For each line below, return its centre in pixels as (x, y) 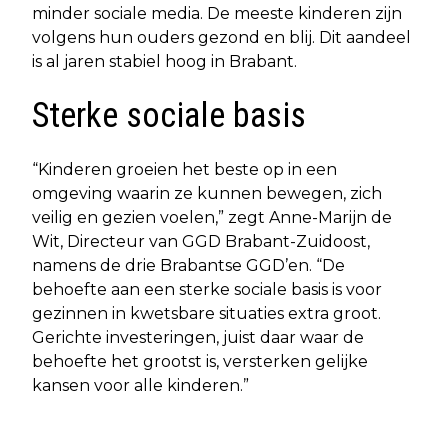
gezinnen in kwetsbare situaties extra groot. (206, 313)
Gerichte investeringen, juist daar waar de (198, 337)
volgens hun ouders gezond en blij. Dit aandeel (221, 37)
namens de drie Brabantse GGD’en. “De (188, 265)
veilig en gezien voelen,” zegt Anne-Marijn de (212, 217)
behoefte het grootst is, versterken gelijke (200, 361)
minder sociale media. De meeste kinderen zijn (217, 13)
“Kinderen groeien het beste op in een (184, 169)
